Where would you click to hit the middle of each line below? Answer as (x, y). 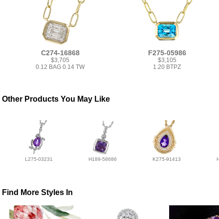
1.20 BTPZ (167, 67)
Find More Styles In (38, 193)
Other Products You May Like (56, 99)
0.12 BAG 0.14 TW (60, 67)
